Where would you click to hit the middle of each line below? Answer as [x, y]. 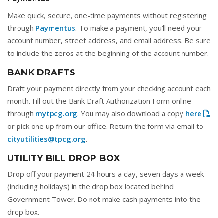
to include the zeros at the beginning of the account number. [108, 53]
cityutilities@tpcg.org [46, 139]
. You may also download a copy [131, 113]
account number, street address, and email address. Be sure [109, 40]
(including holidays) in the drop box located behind [91, 186]
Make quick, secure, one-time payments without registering [107, 15]
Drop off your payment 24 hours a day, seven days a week [106, 174]
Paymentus [55, 28]
